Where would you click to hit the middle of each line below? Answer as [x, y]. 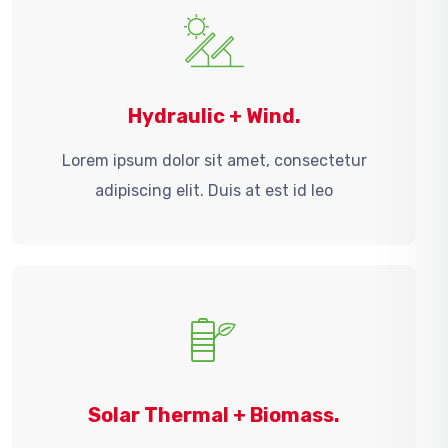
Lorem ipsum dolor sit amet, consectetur [214, 160]
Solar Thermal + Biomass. [214, 415]
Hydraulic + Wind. [214, 116]
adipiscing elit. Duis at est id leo [214, 190]
